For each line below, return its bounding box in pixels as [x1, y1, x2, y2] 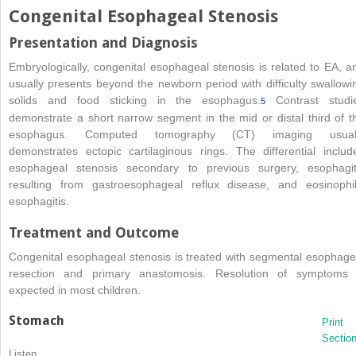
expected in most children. [9, 283, 141, 296]
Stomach [9, 312, 64, 328]
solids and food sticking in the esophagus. [9, 93, 261, 106]
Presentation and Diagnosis [9, 33, 198, 51]
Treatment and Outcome [9, 223, 179, 241]
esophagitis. [9, 194, 69, 207]
